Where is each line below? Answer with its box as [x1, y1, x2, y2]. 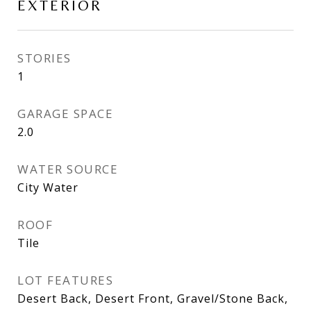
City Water [17, 179, 78, 195]
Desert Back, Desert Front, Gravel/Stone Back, [17, 290, 288, 306]
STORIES [17, 49, 72, 66]
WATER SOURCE [17, 160, 118, 177]
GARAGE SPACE [17, 105, 113, 121]
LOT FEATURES [17, 271, 113, 288]
